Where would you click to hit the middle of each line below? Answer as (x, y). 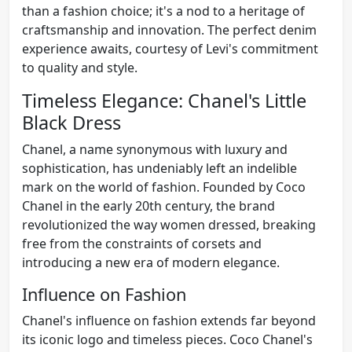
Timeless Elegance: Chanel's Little (164, 100)
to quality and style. (80, 67)
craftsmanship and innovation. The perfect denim (169, 29)
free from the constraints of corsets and (142, 243)
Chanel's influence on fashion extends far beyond (169, 320)
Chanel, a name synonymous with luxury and (155, 149)
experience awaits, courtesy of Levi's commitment (170, 48)
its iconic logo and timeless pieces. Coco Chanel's (167, 339)
